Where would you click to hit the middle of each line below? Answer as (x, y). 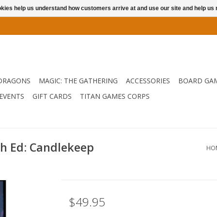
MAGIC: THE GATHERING (78, 81)
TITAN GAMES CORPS (115, 96)
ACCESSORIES (148, 81)
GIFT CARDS (52, 96)
